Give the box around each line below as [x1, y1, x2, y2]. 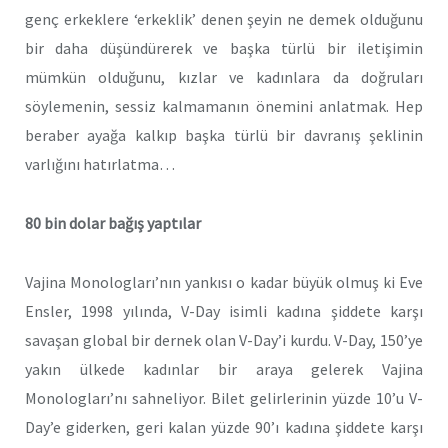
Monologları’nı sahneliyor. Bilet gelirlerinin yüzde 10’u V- [25, 387, 423, 408]
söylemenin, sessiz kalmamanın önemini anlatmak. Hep [25, 96, 423, 117]
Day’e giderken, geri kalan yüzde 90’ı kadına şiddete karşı [25, 416, 423, 437]
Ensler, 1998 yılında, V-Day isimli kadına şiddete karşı [25, 300, 423, 321]
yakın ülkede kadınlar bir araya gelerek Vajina [25, 358, 423, 379]
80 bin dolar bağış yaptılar [25, 213, 201, 234]
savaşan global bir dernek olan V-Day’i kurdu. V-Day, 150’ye [25, 329, 423, 350]
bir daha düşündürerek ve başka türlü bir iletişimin [25, 38, 423, 59]
